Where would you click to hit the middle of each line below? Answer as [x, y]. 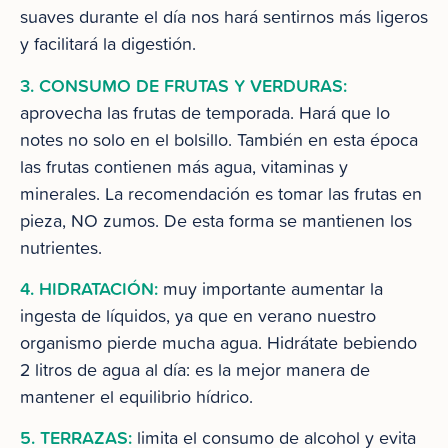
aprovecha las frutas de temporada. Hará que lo [205, 112]
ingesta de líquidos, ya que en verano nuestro [198, 315]
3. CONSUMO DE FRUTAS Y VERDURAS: [183, 84]
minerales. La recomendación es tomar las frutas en [221, 193]
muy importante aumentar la [270, 288]
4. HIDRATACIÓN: [89, 287]
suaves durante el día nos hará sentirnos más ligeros [224, 17]
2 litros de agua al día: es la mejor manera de [195, 369]
